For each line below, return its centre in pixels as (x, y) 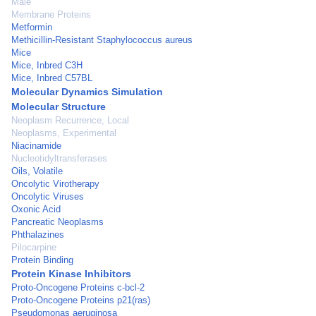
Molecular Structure (59, 107)
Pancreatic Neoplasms (57, 222)
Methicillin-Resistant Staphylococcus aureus (102, 40)
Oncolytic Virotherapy (55, 184)
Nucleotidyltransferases (59, 158)
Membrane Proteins (51, 14)
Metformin (32, 27)
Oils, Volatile (37, 171)
